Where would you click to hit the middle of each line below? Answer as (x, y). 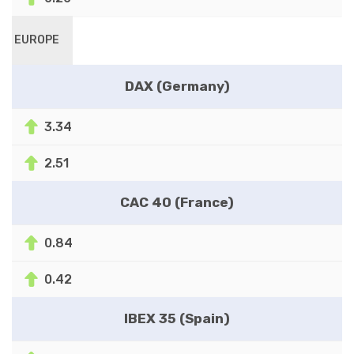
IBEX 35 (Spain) (177, 318)
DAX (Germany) (177, 86)
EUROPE (37, 40)
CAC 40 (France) (177, 202)
